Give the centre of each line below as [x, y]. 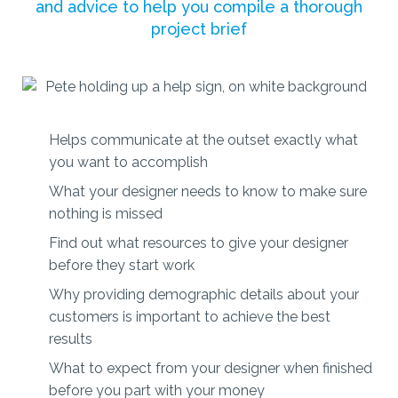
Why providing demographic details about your [204, 295]
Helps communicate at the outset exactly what [203, 140]
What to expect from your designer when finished [211, 369]
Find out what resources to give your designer [199, 243]
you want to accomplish [128, 163]
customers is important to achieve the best [190, 317]
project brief [199, 29]
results [71, 339]
